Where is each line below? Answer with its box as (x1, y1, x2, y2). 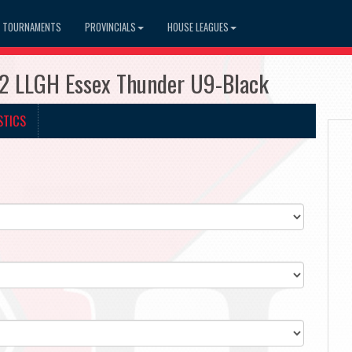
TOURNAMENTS (2, 19, 61, 35)
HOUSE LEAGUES (167, 19, 229, 35)
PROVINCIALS (85, 19, 136, 35)
